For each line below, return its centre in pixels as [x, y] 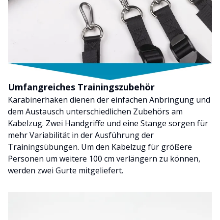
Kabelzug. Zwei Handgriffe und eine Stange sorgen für [108, 124]
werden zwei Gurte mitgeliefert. [66, 171]
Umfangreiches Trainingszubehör [81, 87]
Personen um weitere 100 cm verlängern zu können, [104, 159]
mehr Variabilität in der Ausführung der [81, 135]
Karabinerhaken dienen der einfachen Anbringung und [109, 100]
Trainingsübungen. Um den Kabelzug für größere [100, 147]
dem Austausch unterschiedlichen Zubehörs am [95, 112]
